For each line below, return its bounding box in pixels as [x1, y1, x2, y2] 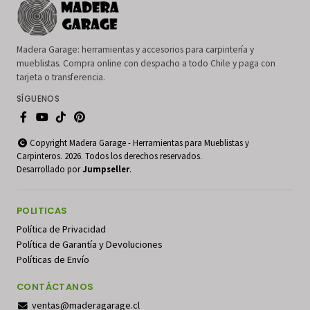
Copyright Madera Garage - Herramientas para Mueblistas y [28, 137, 249, 149]
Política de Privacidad [17, 223, 106, 236]
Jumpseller [82, 163, 129, 175]
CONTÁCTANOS [17, 281, 94, 293]
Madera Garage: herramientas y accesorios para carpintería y [17, 44, 254, 56]
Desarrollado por [17, 163, 82, 175]
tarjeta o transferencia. [17, 71, 105, 84]
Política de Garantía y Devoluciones [17, 238, 163, 251]
